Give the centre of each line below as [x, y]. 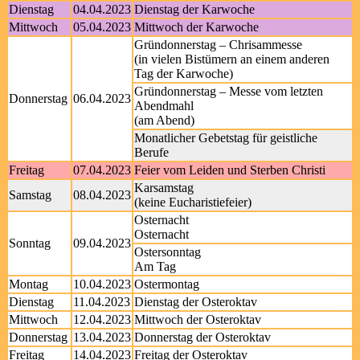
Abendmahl [164, 106]
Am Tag [155, 266]
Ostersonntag [168, 252]
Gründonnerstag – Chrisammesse [218, 45]
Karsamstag [164, 188]
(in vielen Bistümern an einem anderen [232, 59]
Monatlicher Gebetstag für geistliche [226, 138]
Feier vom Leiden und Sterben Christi [230, 170]
